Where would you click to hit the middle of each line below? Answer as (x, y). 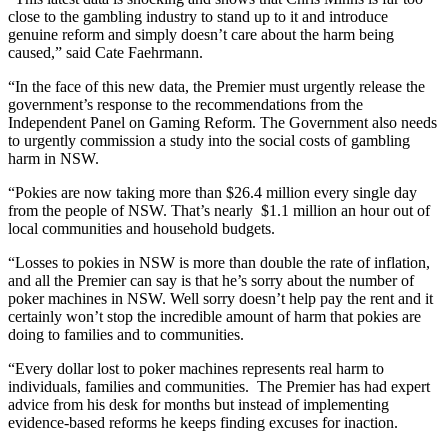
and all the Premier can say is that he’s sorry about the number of (211, 280)
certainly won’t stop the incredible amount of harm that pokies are (214, 316)
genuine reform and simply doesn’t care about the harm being (201, 34)
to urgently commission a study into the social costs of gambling (209, 140)
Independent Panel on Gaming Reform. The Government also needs (222, 122)
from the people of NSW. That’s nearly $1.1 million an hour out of (219, 210)
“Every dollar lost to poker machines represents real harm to (196, 368)
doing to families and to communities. (126, 334)
